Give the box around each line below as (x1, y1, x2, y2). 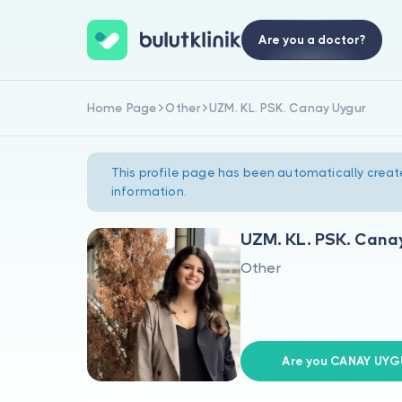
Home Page (87, 100, 158, 115)
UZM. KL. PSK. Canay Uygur (209, 100, 366, 115)
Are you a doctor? (258, 33, 365, 47)
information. (111, 185, 186, 199)
